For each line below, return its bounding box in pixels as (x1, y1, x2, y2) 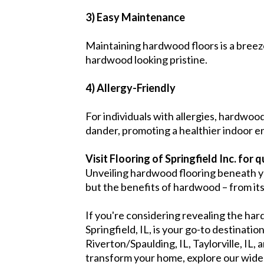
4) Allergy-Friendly (85, 81, 176, 94)
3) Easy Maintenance (85, 10, 185, 24)
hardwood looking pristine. (85, 52, 207, 66)
